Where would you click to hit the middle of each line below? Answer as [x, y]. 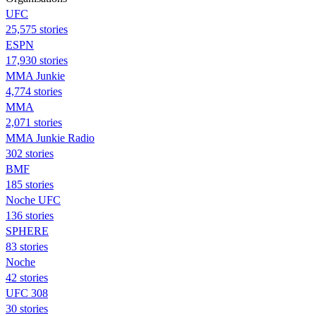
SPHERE [27, 231]
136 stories [30, 215]
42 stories [27, 277]
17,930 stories [37, 60]
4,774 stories [34, 91]
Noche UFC [33, 200]
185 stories [30, 184]
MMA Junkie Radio [50, 138]
